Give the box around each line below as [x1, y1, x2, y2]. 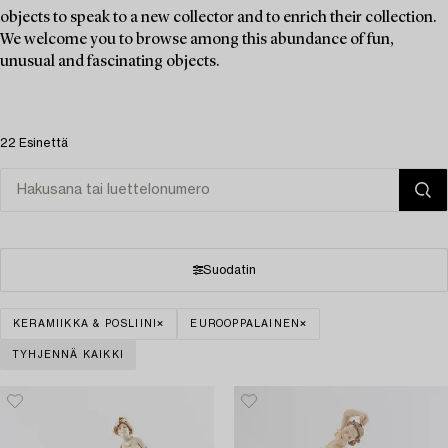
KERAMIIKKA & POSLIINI [13, 318, 158, 329]
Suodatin [202, 263, 256, 276]
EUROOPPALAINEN [190, 318, 301, 329]
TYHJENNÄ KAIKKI [12, 349, 124, 360]
